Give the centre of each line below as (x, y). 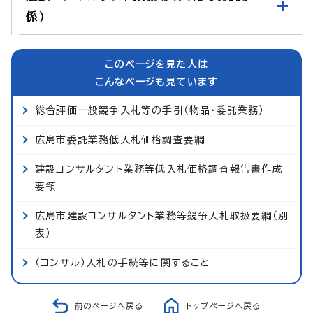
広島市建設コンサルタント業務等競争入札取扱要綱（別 (162, 216)
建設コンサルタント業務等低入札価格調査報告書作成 (159, 169)
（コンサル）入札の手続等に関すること (123, 262)
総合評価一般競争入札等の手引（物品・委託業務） (150, 110)
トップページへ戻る (223, 305)
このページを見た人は (156, 64)
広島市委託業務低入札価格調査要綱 (120, 139)
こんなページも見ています (156, 81)
